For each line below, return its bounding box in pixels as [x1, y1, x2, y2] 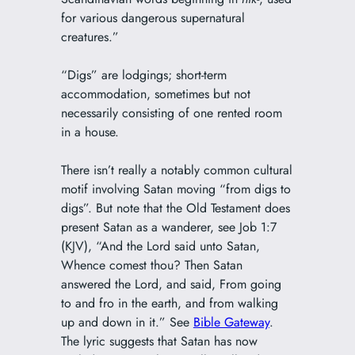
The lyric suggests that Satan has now [60, 332, 258, 351]
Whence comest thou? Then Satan [60, 256, 242, 275]
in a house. [60, 123, 119, 142]
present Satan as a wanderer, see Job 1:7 [60, 218, 277, 237]
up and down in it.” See [60, 313, 193, 332]
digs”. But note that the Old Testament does [60, 199, 290, 218]
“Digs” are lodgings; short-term [60, 66, 227, 85]
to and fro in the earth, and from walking [60, 294, 278, 313]
